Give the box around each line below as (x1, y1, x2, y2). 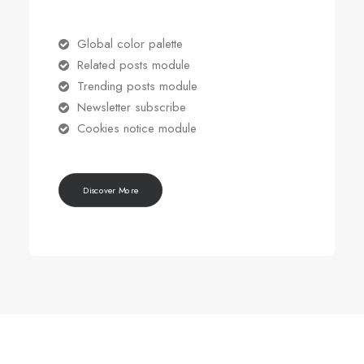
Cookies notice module (76, 119, 197, 137)
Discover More (82, 184, 139, 197)
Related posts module (76, 56, 190, 74)
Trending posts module (76, 77, 197, 95)
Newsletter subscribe (76, 98, 186, 116)
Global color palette (76, 35, 183, 53)
